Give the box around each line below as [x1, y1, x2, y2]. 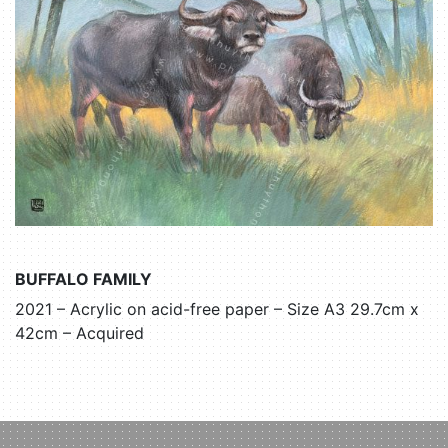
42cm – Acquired [15, 322, 144, 343]
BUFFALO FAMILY [15, 268, 152, 289]
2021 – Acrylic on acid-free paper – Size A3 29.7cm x [15, 298, 419, 319]
